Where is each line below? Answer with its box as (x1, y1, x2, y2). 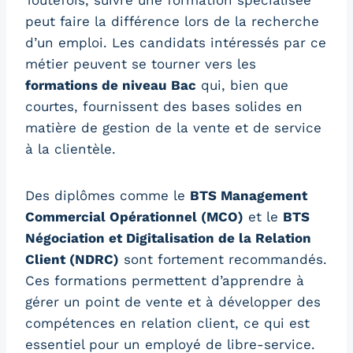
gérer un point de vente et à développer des (25, 294, 321, 310)
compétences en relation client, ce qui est (25, 315, 310, 332)
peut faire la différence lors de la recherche (25, 13, 319, 30)
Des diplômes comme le (25, 188, 190, 204)
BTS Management (190, 188, 307, 204)
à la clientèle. (25, 141, 116, 158)
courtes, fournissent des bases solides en (25, 98, 303, 115)
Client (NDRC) (25, 251, 119, 268)
